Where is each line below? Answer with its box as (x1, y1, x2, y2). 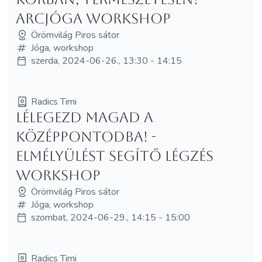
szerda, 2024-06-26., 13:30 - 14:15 (30, 54, 182, 67)
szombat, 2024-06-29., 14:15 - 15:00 (30, 211, 190, 224)
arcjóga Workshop (15, 10, 171, 27)
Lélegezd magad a (15, 109, 153, 126)
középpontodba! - (15, 128, 156, 145)
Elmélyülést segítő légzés (15, 147, 213, 164)
